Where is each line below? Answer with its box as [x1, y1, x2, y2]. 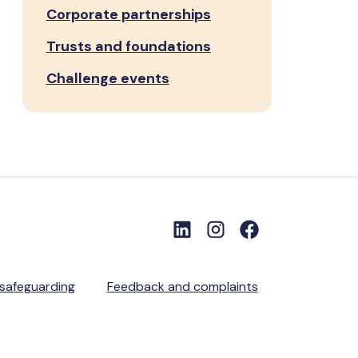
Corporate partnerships [46, 5, 211, 24]
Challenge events [46, 69, 169, 88]
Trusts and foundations [46, 37, 211, 56]
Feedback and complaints [106, 278, 258, 295]
